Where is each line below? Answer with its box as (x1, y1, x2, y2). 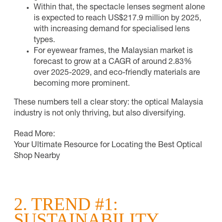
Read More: (14, 130, 55, 139)
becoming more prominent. (34, 80, 130, 88)
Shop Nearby (14, 152, 60, 161)
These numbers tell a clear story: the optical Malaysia (14, 99, 203, 107)
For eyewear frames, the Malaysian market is (34, 47, 193, 55)
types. (34, 36, 55, 45)
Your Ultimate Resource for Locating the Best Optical (14, 141, 202, 150)
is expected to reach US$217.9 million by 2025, (34, 14, 201, 23)
